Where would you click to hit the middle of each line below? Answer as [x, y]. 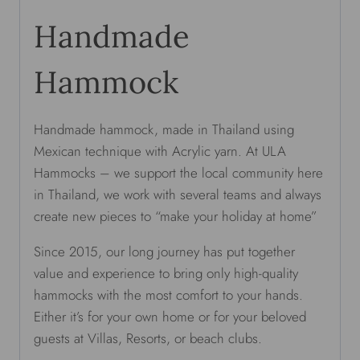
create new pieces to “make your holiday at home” [175, 216]
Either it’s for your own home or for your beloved [170, 316]
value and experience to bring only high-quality [166, 273]
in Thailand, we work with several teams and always [178, 194]
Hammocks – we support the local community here [178, 172]
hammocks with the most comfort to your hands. [168, 295]
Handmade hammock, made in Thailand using [164, 129]
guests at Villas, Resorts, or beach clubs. [148, 338]
